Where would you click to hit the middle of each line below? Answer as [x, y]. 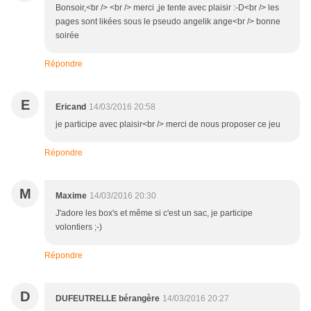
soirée [67, 36]
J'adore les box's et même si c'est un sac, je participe [154, 213]
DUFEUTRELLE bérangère [108, 299]
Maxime [71, 196]
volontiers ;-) [79, 227]
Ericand [71, 107]
